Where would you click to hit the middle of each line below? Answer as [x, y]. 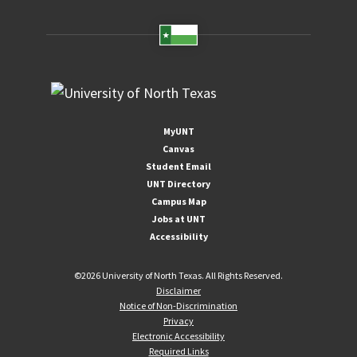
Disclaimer [178, 291]
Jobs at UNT [178, 219]
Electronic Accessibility [178, 336]
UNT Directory [178, 184]
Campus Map [178, 202]
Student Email [178, 167]
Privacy [178, 321]
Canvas [178, 149]
